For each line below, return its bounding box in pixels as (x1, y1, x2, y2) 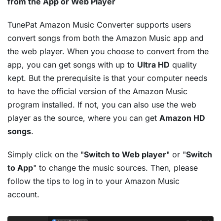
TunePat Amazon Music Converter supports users (7, 20, 191, 30)
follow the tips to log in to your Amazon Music (7, 176, 180, 186)
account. (7, 189, 39, 200)
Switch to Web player (84, 149, 166, 160)
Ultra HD (137, 60, 170, 70)
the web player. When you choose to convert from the (7, 46, 209, 57)
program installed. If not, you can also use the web (7, 100, 196, 110)
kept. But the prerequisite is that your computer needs (7, 73, 207, 83)
